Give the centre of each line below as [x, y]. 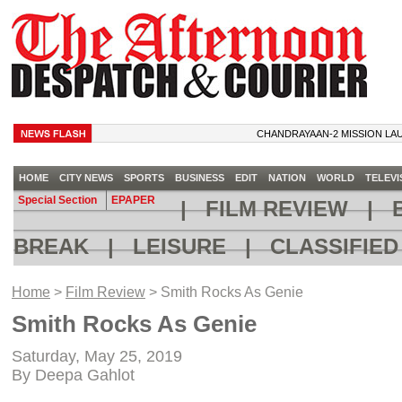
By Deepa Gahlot [73, 376]
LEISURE [179, 246]
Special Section [57, 200]
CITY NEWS [86, 178]
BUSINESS [199, 178]
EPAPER [133, 200]
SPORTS [144, 178]
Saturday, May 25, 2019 [97, 357]
